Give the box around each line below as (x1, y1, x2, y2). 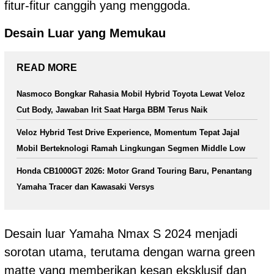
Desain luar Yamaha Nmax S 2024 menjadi (4, 226, 237, 240)
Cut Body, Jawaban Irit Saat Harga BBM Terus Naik (17, 105, 207, 115)
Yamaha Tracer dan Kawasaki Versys (17, 182, 154, 192)
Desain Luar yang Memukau (4, 26, 166, 40)
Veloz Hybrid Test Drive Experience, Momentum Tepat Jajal (17, 128, 240, 138)
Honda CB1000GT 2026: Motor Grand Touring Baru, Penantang (17, 166, 252, 176)
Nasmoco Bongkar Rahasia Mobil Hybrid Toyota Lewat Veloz (17, 89, 245, 99)
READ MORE (17, 62, 77, 73)
